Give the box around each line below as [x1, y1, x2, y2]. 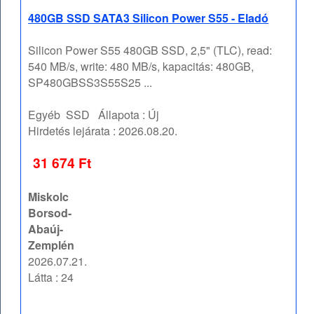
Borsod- [28, 205, 72, 221]
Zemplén [28, 237, 75, 254]
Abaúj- [28, 221, 64, 238]
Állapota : [90, 107, 149, 123]
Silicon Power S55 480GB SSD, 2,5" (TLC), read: [28, 42, 273, 59]
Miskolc [28, 189, 69, 205]
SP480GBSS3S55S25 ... [28, 74, 153, 91]
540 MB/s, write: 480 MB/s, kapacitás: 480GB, [28, 58, 254, 75]
